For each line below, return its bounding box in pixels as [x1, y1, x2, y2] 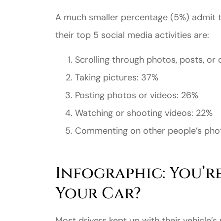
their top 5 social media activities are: [55, 29, 209, 41]
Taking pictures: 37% [75, 72, 158, 84]
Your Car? [55, 183, 141, 205]
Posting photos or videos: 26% [75, 89, 198, 102]
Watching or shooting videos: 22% [75, 107, 213, 119]
